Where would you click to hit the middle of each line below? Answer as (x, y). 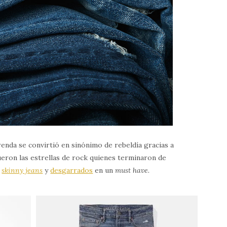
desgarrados (72, 171)
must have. (133, 171)
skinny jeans (22, 171)
